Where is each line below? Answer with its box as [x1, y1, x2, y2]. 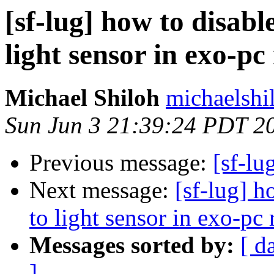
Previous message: [29, 149, 213, 176]
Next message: [29, 177, 175, 204]
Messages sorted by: [29, 232, 234, 259]
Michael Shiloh [5, 84, 160, 111]
